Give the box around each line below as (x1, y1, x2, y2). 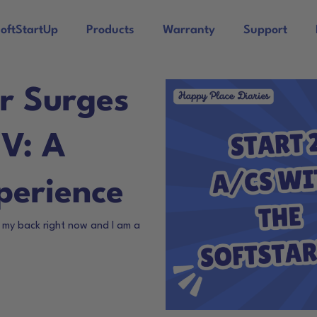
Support (243, 24, 287, 36)
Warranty (162, 24, 215, 36)
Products (86, 24, 134, 36)
